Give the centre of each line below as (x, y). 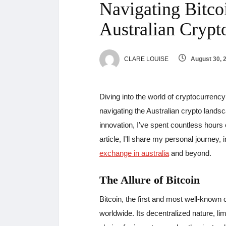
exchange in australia (134, 153)
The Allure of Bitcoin (150, 180)
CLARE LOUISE (146, 59)
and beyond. (190, 153)
